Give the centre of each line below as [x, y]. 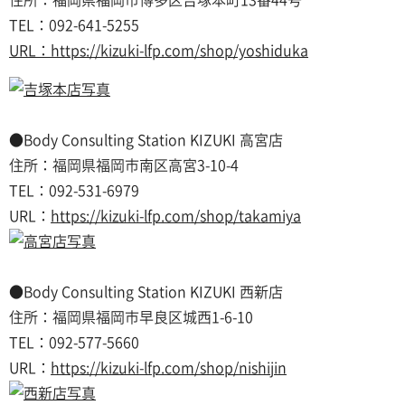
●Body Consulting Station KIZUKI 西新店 [146, 292]
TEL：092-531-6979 [74, 191]
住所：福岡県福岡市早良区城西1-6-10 [131, 317]
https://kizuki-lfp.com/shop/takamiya [176, 216]
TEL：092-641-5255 [74, 25]
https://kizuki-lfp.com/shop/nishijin [169, 368]
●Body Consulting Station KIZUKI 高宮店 [146, 140]
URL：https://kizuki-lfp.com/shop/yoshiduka [159, 51]
